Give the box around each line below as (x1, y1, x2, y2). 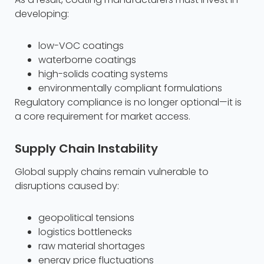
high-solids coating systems (38, 67, 168, 81)
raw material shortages (38, 239, 145, 253)
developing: (15, 7, 69, 21)
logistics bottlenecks (38, 225, 132, 239)
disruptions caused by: (15, 179, 119, 193)
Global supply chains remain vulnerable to (15, 165, 209, 179)
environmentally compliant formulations (38, 81, 222, 95)
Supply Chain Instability (15, 140, 158, 157)
